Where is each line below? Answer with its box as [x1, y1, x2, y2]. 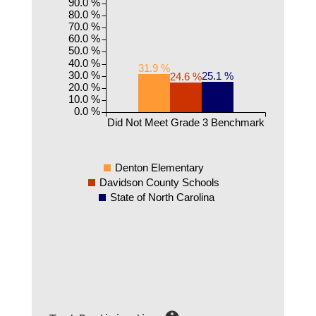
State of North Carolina [110, 190, 215, 203]
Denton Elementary [114, 161, 204, 174]
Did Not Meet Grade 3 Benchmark [107, 116, 265, 128]
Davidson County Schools [99, 176, 219, 188]
